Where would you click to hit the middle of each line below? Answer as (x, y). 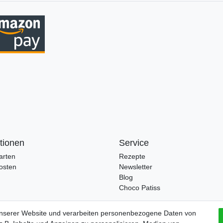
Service (134, 143)
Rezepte (132, 157)
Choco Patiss (140, 188)
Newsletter (136, 167)
